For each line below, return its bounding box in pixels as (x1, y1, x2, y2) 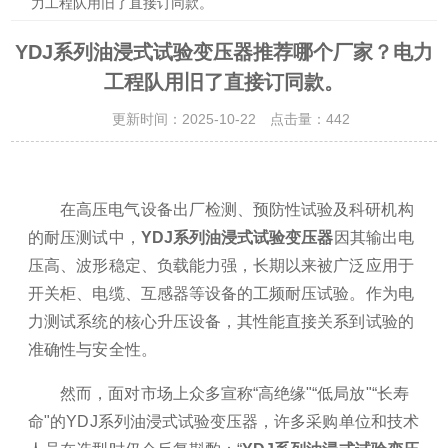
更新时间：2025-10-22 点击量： (98, 111, 326, 127)
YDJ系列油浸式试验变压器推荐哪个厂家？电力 (15, 41, 433, 63)
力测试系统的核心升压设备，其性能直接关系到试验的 (28, 313, 414, 330)
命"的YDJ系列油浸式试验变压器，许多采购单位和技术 (28, 413, 419, 430)
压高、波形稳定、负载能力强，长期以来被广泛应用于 (28, 257, 414, 274)
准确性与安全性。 (28, 341, 157, 358)
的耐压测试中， (28, 229, 141, 246)
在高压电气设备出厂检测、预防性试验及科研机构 (60, 201, 414, 218)
